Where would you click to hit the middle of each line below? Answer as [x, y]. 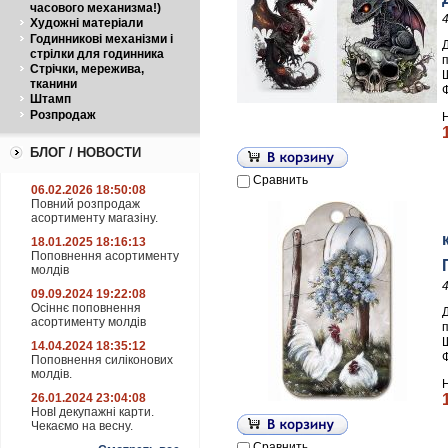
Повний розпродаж [85, 204]
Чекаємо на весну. [82, 426]
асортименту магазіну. [94, 218]
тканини [53, 84]
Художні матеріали [86, 23]
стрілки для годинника [97, 54]
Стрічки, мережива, [87, 69]
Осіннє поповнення [86, 308]
